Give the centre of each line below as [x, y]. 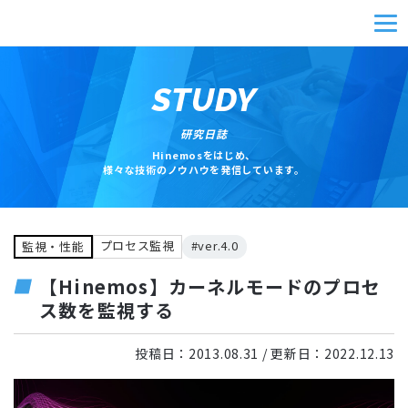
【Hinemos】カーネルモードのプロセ [210, 286]
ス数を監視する [107, 310]
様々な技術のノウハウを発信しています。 [204, 170]
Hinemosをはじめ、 [204, 155]
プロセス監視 [137, 245]
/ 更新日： [291, 353]
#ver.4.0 [214, 245]
